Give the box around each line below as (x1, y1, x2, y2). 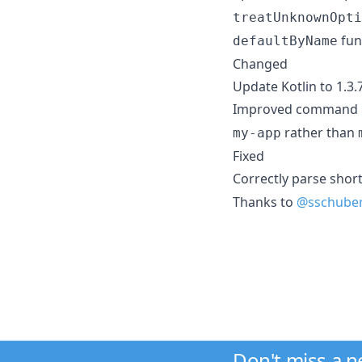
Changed (233, 54, 288, 73)
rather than (281, 123, 358, 141)
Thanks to (233, 192, 297, 211)
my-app (233, 124, 281, 141)
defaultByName (233, 32, 338, 48)
